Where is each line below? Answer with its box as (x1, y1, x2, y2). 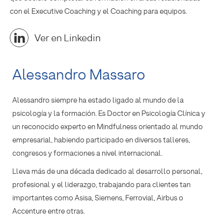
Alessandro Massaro (12, 65, 145, 83)
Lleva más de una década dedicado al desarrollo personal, (12, 167, 202, 176)
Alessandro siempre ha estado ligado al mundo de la (12, 96, 184, 105)
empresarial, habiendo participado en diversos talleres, (12, 136, 190, 145)
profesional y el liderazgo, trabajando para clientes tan (12, 180, 191, 190)
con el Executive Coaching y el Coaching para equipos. (10, 7, 187, 16)
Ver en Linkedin (34, 32, 101, 44)
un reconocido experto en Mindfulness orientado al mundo (12, 122, 203, 132)
